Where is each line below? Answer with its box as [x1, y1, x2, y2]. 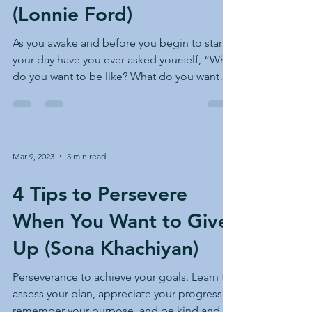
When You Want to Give [13, 209, 229, 233]
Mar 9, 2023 [13, 150, 54, 162]
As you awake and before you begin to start [13, 36, 226, 49]
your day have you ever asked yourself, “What [13, 53, 235, 66]
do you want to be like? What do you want [13, 70, 219, 83]
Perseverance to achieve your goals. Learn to [13, 270, 232, 283]
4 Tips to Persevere [13, 182, 187, 205]
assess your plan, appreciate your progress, [13, 287, 225, 300]
